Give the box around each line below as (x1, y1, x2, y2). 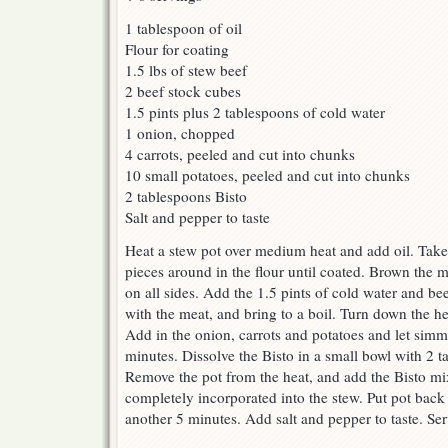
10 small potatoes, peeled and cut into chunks (125, 165, 410, 186)
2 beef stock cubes (125, 81, 241, 102)
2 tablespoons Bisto (125, 186, 247, 207)
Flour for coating (125, 39, 229, 60)
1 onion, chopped (125, 123, 235, 144)
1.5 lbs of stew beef (125, 60, 247, 81)
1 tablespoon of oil (125, 18, 242, 39)
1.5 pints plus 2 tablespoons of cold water (125, 102, 385, 123)
